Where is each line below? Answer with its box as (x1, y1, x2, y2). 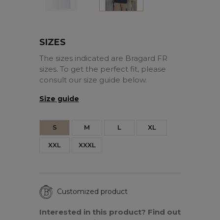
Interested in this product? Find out (39, 207, 181, 217)
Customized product (57, 187, 128, 196)
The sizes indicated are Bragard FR (39, 53, 167, 63)
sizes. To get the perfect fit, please (39, 64, 166, 74)
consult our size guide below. (39, 75, 147, 84)
